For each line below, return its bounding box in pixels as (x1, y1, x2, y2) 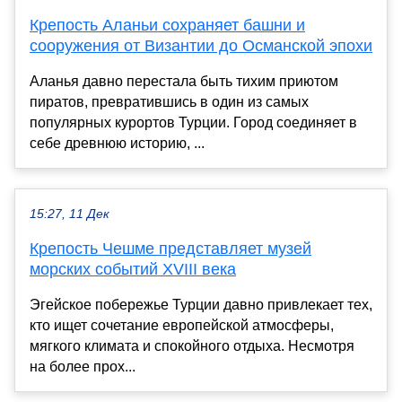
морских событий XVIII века (30, 259, 236, 278)
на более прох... (30, 358, 135, 374)
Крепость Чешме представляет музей (30, 239, 311, 258)
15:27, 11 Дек (30, 206, 109, 221)
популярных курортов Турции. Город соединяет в (30, 114, 357, 130)
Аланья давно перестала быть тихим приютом (30, 73, 338, 89)
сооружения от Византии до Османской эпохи (30, 36, 372, 55)
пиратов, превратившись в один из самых (30, 93, 309, 109)
